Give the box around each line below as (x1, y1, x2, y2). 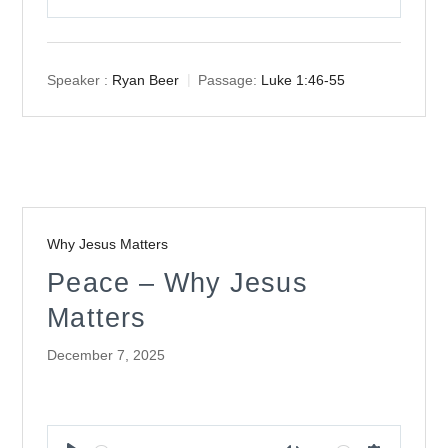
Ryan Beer (112, 71, 180, 88)
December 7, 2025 (47, 347, 166, 364)
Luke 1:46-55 (261, 71, 346, 88)
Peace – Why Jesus (47, 267, 308, 299)
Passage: (198, 71, 258, 88)
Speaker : (47, 71, 109, 88)
